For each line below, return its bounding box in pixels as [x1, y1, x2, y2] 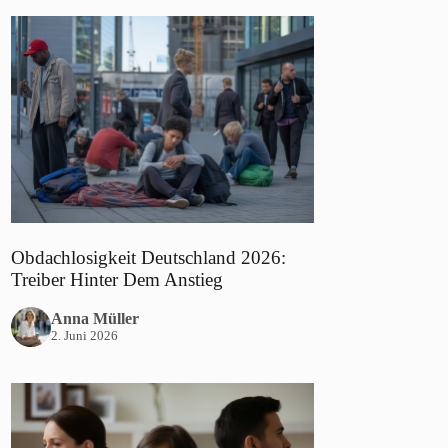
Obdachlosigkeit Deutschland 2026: [11, 247, 287, 269]
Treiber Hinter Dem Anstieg [11, 269, 224, 291]
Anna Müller [51, 309, 140, 327]
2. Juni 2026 [51, 327, 119, 343]
